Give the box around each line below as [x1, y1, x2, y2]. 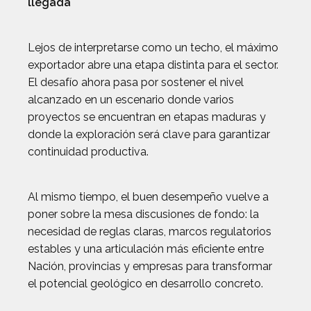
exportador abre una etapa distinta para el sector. [28, 58, 278, 72]
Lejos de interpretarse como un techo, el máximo [28, 41, 278, 54]
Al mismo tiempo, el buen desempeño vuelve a [28, 190, 269, 203]
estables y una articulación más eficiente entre [28, 242, 264, 255]
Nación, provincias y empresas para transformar [28, 260, 272, 273]
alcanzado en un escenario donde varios [28, 93, 234, 106]
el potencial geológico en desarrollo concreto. [28, 277, 263, 290]
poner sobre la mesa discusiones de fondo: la [28, 208, 259, 221]
